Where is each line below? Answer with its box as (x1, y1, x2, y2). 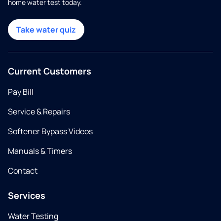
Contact (8, 165, 37, 176)
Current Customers (8, 65, 91, 77)
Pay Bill (8, 86, 34, 97)
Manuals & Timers (8, 146, 72, 156)
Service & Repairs (8, 106, 70, 117)
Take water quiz (16, 24, 76, 35)
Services (8, 189, 45, 201)
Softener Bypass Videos (8, 126, 93, 137)
